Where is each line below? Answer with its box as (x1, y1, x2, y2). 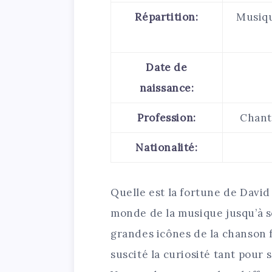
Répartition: (135, 10, 199, 24)
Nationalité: (135, 140, 198, 154)
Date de (146, 60, 188, 74)
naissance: (139, 81, 194, 95)
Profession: (137, 110, 196, 124)
